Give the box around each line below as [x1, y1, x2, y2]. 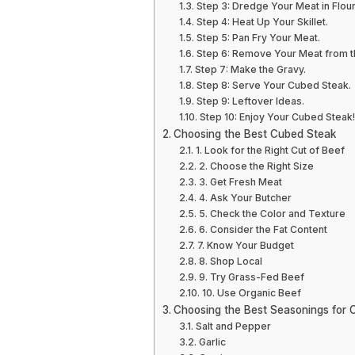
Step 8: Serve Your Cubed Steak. [196, 79, 351, 91]
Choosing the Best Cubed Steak [173, 128, 336, 140]
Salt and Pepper [195, 320, 271, 332]
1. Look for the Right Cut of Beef [195, 144, 345, 156]
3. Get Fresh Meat [198, 176, 282, 188]
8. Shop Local [198, 255, 262, 267]
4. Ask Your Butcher [198, 192, 292, 204]
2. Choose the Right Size [198, 160, 314, 172]
